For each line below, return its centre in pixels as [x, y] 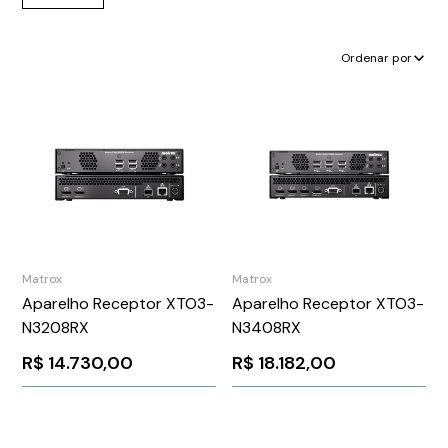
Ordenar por [376, 58]
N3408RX [266, 327]
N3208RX [56, 327]
